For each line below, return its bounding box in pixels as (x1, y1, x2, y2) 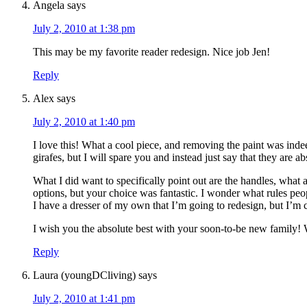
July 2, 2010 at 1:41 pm (33, 293, 135, 305)
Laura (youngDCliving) (33, 269, 136, 282)
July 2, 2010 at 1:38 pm (33, 23, 135, 35)
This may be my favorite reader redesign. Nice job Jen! (33, 46, 270, 58)
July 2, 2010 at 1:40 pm (33, 116, 135, 128)
